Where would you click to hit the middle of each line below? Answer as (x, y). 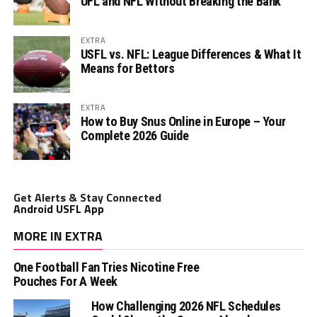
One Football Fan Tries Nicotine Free (106, 267)
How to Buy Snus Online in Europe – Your (183, 121)
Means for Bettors (127, 68)
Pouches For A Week (65, 281)
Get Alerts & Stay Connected (87, 197)
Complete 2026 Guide (134, 135)
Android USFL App (58, 208)
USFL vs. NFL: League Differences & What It (191, 54)
